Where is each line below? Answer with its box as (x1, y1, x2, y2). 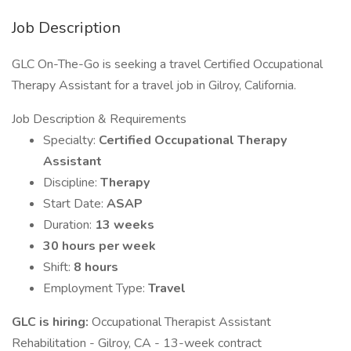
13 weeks (95, 216, 154, 233)
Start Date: (43, 195, 107, 212)
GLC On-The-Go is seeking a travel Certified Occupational (12, 56, 323, 73)
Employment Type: (43, 280, 148, 297)
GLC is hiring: (12, 313, 92, 331)
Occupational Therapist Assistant (92, 313, 271, 331)
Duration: (43, 216, 95, 233)
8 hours (74, 259, 118, 276)
